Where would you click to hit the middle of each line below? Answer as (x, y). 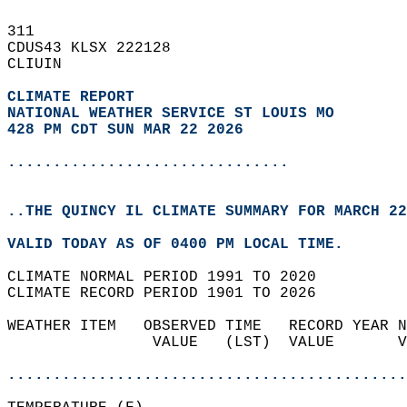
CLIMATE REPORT (75, 97)
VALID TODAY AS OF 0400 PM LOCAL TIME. (184, 244)
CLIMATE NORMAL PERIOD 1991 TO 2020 (171, 277)
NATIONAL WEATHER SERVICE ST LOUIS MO (171, 114)
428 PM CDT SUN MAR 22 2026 (125, 130)
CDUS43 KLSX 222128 (98, 48)
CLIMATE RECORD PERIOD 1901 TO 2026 (171, 293)
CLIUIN (44, 65)
